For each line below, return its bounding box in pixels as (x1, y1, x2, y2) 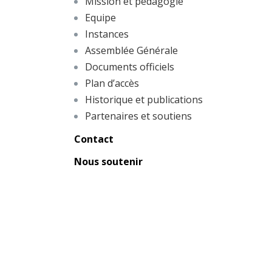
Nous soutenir (74, 155, 143, 168)
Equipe (85, 11, 116, 24)
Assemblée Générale (85, 44, 178, 57)
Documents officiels (85, 60, 174, 73)
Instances (85, 27, 129, 41)
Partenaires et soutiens (85, 109, 192, 123)
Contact (74, 132, 114, 146)
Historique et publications (85, 93, 203, 106)
